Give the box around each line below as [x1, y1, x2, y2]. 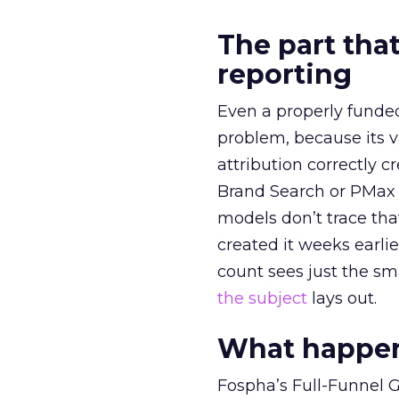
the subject [217, 289, 307, 308]
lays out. [307, 289, 377, 308]
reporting [217, 58, 352, 91]
